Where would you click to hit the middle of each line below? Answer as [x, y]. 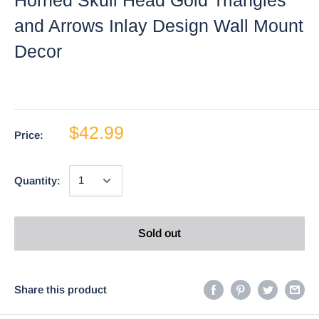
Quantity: [37, 180]
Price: [29, 135]
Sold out [159, 233]
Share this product [61, 289]
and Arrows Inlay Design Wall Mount [159, 25]
